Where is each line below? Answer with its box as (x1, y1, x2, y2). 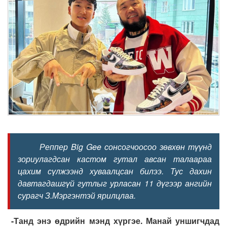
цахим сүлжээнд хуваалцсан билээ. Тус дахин (18, 165, 212, 177)
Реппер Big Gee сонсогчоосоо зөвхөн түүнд (18, 141, 212, 153)
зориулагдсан (18, 153, 77, 165)
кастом (77, 153, 106, 165)
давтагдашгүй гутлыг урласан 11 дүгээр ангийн (18, 177, 212, 190)
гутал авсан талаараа (106, 153, 212, 165)
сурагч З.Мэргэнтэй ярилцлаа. (18, 190, 136, 202)
